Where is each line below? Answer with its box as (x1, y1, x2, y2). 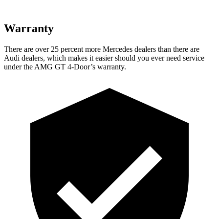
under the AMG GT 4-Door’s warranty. (4, 62, 126, 71)
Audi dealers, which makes (4, 53, 88, 62)
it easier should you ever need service (88, 53, 204, 62)
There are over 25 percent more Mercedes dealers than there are (4, 44, 199, 53)
